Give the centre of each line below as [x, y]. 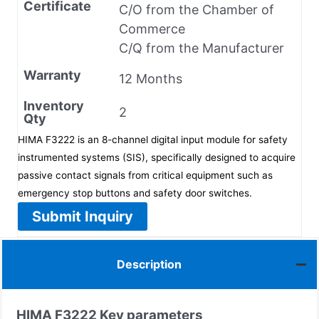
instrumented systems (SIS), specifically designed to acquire [157, 157]
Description [149, 265]
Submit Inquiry [83, 216]
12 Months [151, 78]
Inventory [54, 105]
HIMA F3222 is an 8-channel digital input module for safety [153, 139]
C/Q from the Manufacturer [202, 48]
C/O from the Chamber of [197, 9]
